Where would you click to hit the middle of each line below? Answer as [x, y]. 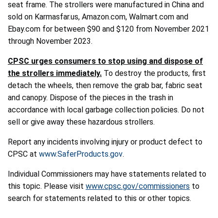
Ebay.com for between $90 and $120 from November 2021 [109, 29]
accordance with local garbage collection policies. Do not [106, 110]
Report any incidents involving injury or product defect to [105, 142]
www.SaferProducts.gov [81, 154]
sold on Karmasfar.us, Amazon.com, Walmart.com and [98, 17]
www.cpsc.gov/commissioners [138, 186]
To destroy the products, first [155, 73]
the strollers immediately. [55, 73]
